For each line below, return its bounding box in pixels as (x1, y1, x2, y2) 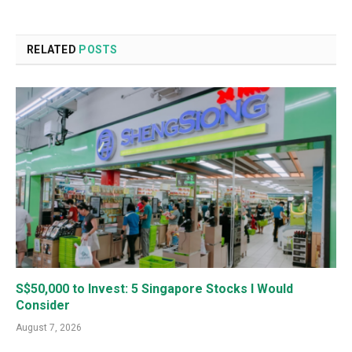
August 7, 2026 (16, 321, 82, 333)
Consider (16, 297, 70, 313)
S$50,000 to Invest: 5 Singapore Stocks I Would (16, 280, 293, 296)
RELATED (27, 43, 79, 57)
